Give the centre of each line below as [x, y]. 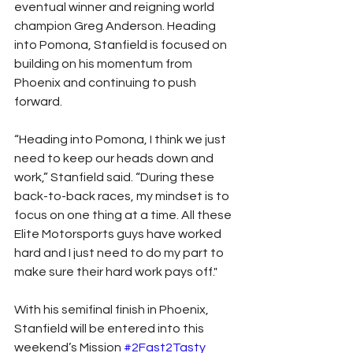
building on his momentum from [104, 63]
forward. [38, 101]
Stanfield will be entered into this [110, 328]
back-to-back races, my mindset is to [123, 196]
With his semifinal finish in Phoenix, [113, 309]
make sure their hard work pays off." [116, 271]
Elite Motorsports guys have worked [119, 234]
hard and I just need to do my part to [120, 253]
